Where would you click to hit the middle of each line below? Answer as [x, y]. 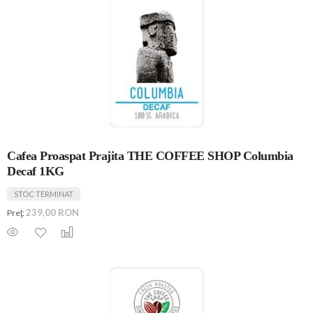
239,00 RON [52, 212]
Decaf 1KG [36, 171]
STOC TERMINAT [44, 194]
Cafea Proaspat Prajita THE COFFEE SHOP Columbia [150, 155]
